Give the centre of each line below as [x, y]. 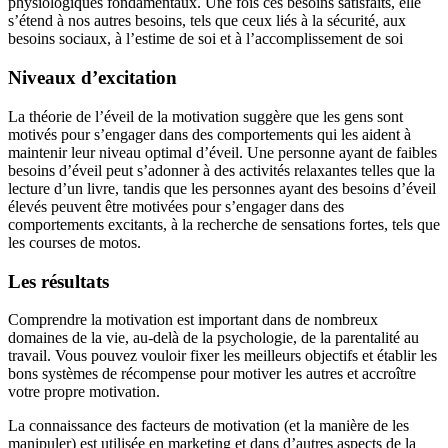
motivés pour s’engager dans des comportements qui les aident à [209, 134]
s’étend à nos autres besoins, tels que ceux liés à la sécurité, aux [207, 21]
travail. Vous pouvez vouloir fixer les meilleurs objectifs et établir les [222, 356]
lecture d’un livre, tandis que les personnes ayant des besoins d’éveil [222, 188]
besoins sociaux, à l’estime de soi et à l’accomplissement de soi [205, 39]
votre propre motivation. [84, 392]
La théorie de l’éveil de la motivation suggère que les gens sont [205, 116]
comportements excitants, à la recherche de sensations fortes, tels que [224, 224]
